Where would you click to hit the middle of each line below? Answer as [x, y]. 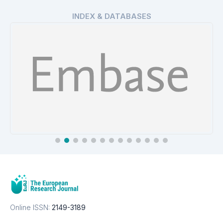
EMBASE [111, 173]
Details [115, 188]
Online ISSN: [30, 207]
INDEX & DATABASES [111, 16]
